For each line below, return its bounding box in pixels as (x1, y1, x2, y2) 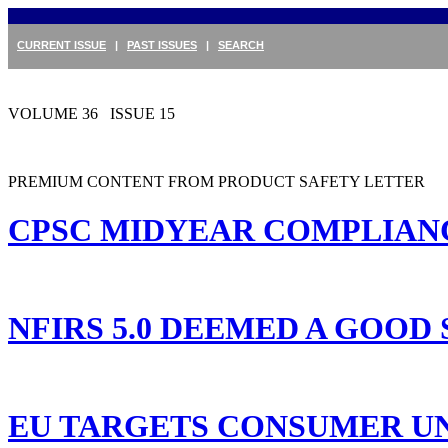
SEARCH (218, 39, 264, 51)
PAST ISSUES (127, 39, 197, 51)
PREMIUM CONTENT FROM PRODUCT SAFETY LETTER (8, 173, 425, 190)
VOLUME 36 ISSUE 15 (8, 105, 175, 122)
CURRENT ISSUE (17, 39, 106, 51)
